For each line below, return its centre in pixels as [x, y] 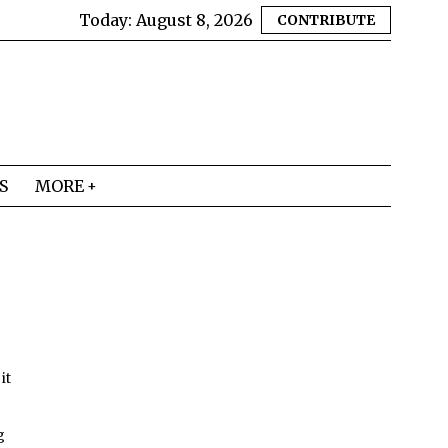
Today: [107, 20]
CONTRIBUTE [326, 20]
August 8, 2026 [194, 20]
